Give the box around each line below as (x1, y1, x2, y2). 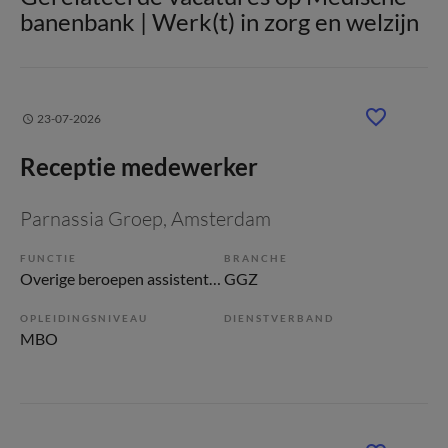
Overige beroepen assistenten (209, 269, 221, 288)
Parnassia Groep (20, 206, 163, 231)
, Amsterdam (163, 206, 271, 231)
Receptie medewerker (20, 152, 258, 181)
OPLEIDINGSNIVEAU (20, 312, 148, 324)
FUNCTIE (20, 252, 77, 264)
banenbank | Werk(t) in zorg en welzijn (20, 7, 419, 36)
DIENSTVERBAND (224, 312, 334, 324)
